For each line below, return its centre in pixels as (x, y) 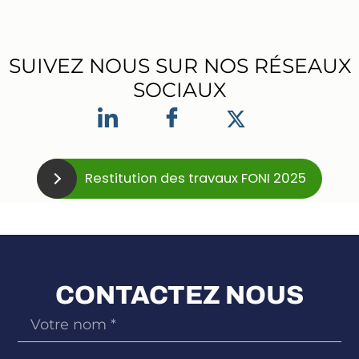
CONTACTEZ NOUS (179, 296)
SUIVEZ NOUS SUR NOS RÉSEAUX (179, 65)
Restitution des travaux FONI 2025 (196, 179)
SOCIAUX (179, 89)
